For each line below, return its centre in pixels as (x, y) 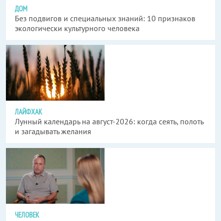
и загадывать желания (53, 131)
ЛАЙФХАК (28, 112)
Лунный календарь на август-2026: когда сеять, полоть (109, 121)
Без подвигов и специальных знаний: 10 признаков (105, 18)
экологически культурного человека (77, 28)
